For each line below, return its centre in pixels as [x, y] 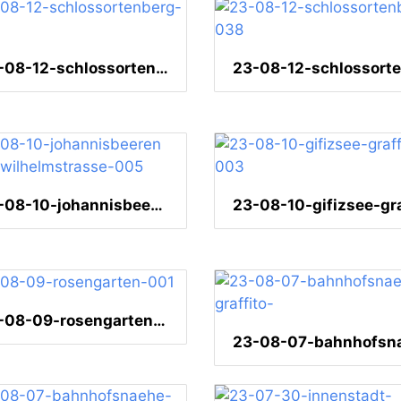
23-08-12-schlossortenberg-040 [162, 68]
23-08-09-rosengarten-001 [159, 321]
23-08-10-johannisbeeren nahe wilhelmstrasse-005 [157, 205]
